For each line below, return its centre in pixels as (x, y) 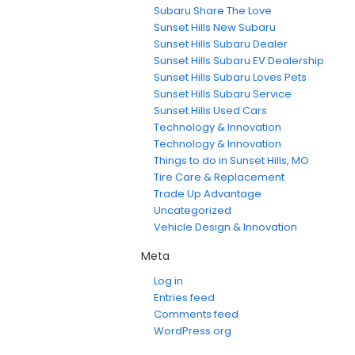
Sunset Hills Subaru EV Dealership (239, 61)
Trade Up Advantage (208, 194)
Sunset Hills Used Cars (210, 111)
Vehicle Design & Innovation (225, 227)
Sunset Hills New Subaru (215, 28)
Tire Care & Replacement (219, 177)
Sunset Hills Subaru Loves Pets (230, 78)
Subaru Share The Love (213, 11)
